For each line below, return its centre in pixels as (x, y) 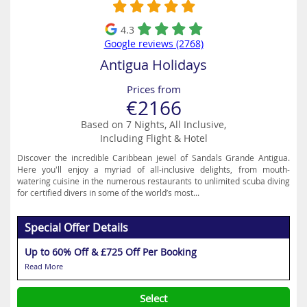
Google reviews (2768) (153, 44)
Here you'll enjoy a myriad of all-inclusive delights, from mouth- (153, 169)
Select (153, 298)
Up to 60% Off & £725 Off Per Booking (111, 252)
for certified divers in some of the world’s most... (108, 193)
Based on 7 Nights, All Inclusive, (153, 124)
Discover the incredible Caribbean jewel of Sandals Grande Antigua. (153, 158)
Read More (44, 266)
